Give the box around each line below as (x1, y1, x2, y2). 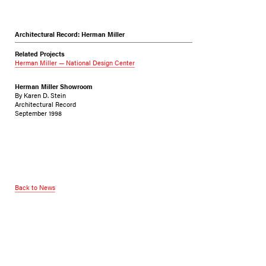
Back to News (14, 182, 55, 192)
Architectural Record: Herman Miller (14, 29, 125, 39)
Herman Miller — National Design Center (14, 58, 135, 68)
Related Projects (14, 49, 65, 59)
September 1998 (14, 108, 62, 118)
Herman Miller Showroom (14, 81, 93, 91)
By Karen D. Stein (14, 90, 66, 100)
